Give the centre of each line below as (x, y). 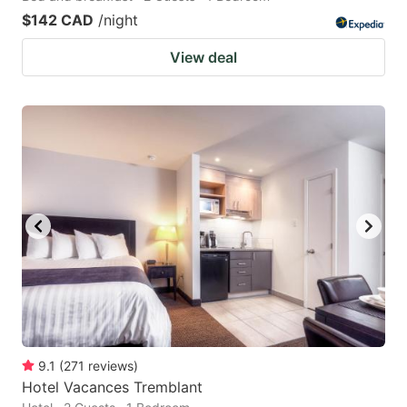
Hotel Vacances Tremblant (112, 387)
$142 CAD (58, 20)
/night (118, 20)
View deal (203, 57)
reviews (111, 366)
